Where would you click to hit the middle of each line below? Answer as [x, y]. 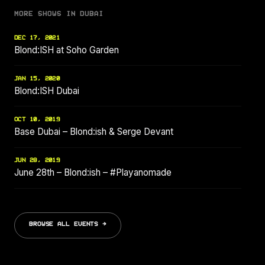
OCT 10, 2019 [37, 119]
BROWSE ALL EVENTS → [68, 224]
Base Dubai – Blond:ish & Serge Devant [94, 132]
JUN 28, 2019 [37, 161]
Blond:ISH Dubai [47, 91]
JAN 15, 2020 [37, 78]
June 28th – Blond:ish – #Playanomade [93, 173]
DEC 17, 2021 [37, 38]
